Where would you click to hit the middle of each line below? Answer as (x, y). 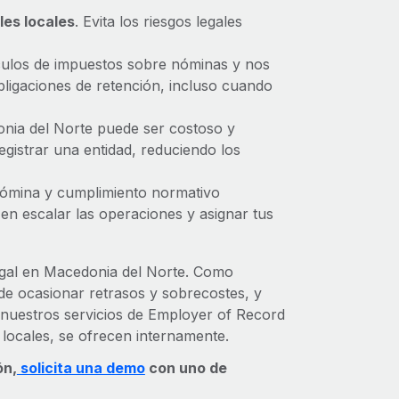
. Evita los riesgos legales (158, 21)
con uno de (186, 368)
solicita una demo (81, 368)
